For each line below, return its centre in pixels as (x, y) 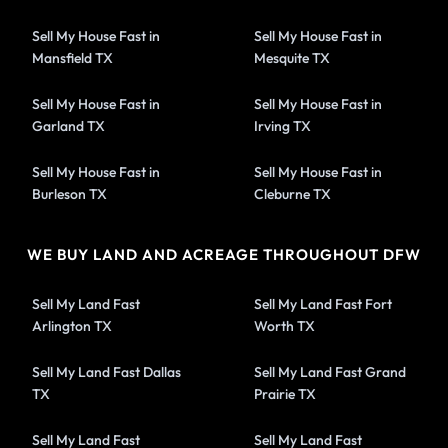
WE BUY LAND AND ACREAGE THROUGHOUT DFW (224, 254)
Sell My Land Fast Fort (323, 303)
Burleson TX (70, 193)
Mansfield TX (73, 57)
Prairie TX (285, 393)
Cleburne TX (292, 193)
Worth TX (284, 325)
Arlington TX (72, 325)
